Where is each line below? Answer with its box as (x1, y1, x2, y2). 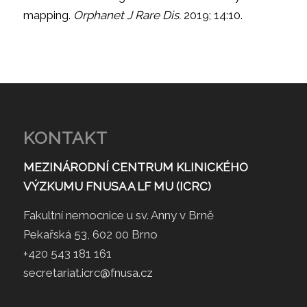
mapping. (23, 8, 73, 23)
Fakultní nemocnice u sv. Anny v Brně (23, 208, 214, 223)
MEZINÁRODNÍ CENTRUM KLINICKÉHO (23, 160, 248, 174)
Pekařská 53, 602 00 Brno (23, 228, 158, 242)
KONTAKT (23, 127, 108, 149)
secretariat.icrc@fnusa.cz (23, 266, 153, 280)
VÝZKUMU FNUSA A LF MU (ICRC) (23, 179, 214, 193)
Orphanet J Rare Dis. (73, 8, 181, 23)
